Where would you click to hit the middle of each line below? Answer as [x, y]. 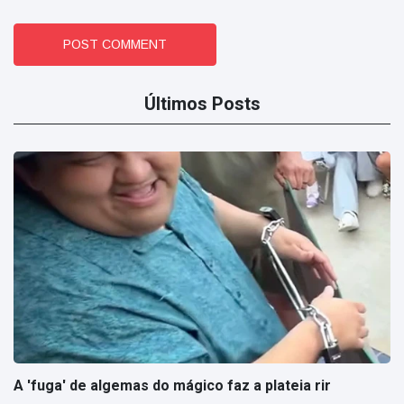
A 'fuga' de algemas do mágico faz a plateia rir [172, 386]
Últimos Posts [202, 104]
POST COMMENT [115, 44]
